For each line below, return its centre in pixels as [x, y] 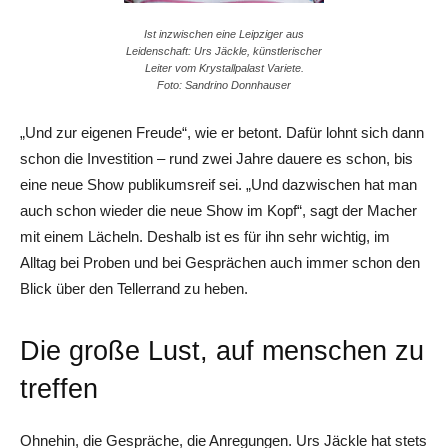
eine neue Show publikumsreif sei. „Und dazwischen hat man [218, 184]
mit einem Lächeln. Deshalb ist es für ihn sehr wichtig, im [205, 236]
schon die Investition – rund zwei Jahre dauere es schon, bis [216, 158]
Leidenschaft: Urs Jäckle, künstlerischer [224, 50]
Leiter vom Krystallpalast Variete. [224, 67]
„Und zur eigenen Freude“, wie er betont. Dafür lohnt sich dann [222, 132]
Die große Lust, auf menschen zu [222, 350]
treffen [59, 388]
